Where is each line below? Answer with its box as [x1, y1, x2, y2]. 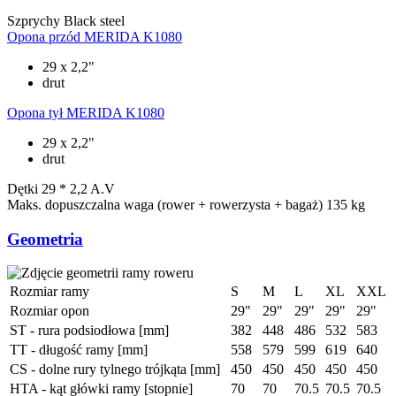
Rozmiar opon [10, 303, 89, 319]
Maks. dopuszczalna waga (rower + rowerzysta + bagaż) [7, 196, 323, 212]
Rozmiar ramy [10, 284, 89, 300]
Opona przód [7, 28, 80, 44]
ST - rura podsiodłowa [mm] [10, 323, 169, 339]
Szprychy [7, 12, 60, 28]
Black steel [64, 12, 125, 28]
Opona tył [7, 104, 63, 120]
